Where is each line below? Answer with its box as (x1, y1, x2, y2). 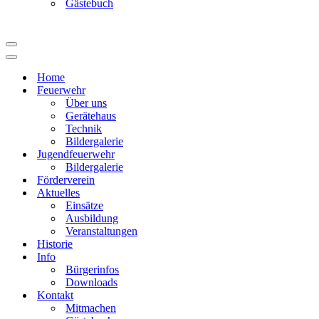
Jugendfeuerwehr (37, 148, 115, 160)
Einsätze (66, 199, 103, 211)
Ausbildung (66, 212, 118, 224)
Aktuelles (37, 187, 80, 199)
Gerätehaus (66, 110, 116, 122)
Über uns (66, 97, 107, 109)
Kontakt (37, 289, 73, 301)
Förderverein (37, 174, 95, 186)
